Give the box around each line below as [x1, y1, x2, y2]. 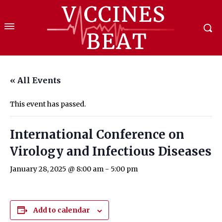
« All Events [10, 75, 61, 86]
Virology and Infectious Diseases [10, 144, 212, 160]
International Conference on [10, 127, 184, 143]
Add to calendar [33, 206, 90, 215]
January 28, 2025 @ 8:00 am [10, 165, 104, 174]
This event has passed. [10, 100, 86, 109]
